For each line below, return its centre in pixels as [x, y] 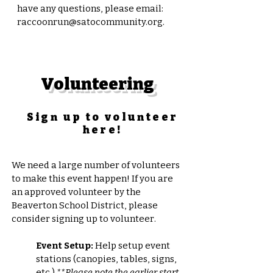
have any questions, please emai [88, 8]
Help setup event [132, 245]
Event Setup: [65, 245]
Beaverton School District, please [85, 205]
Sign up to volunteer [102, 117]
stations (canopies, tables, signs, [106, 259]
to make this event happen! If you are [92, 178]
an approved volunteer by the [76, 192]
